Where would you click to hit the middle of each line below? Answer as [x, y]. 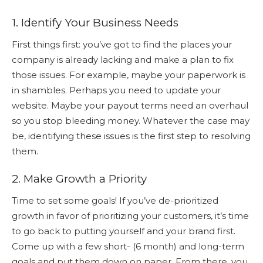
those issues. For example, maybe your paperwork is [129, 75]
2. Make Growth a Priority [79, 178]
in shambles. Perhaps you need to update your [116, 90]
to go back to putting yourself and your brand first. [124, 231]
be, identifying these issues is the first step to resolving [131, 136]
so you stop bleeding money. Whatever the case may [131, 120]
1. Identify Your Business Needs [95, 22]
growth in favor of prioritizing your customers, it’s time [130, 215]
